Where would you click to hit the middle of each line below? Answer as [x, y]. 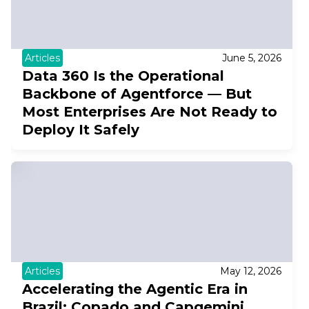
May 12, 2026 [250, 271]
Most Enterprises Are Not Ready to [150, 112]
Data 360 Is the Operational [123, 76]
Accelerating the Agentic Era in [135, 289]
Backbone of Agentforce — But [137, 94]
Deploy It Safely [81, 130]
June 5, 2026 [251, 58]
